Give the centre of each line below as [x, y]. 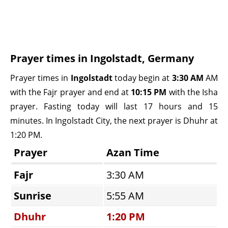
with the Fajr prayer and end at [71, 92]
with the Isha [192, 92]
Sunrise [33, 196]
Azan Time [133, 152]
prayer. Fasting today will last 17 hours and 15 [114, 106]
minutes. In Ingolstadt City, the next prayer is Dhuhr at [114, 121]
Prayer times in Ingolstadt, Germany [102, 58]
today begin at [142, 78]
